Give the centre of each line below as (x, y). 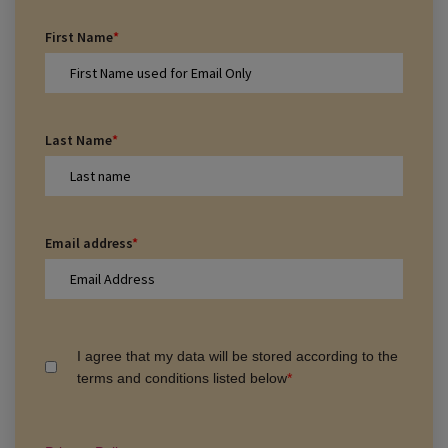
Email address (88, 243)
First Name (79, 37)
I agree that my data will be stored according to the (238, 355)
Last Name (78, 140)
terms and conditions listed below (182, 377)
